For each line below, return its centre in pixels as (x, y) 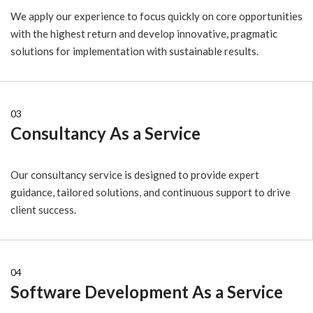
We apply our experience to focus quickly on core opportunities (156, 16)
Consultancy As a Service (105, 133)
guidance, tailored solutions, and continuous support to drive (151, 192)
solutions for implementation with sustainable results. (134, 51)
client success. (43, 210)
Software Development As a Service (147, 292)
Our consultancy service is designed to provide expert (135, 175)
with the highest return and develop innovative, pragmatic (144, 34)
